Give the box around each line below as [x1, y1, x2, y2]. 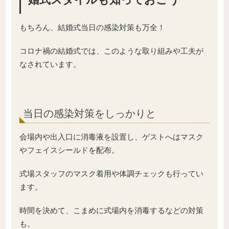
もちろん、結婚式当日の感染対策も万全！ [19, 22, 165, 32]
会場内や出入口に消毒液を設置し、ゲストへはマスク [19, 132, 203, 142]
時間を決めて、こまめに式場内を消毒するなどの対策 [19, 206, 203, 215]
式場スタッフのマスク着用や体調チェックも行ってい [19, 169, 203, 178]
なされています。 [19, 59, 81, 68]
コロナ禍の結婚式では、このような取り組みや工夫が [19, 46, 203, 55]
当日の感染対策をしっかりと [23, 108, 156, 120]
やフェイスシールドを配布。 [19, 146, 119, 155]
